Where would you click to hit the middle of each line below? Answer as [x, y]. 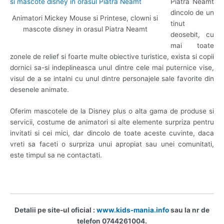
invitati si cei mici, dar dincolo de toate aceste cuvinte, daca [112, 133]
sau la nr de [189, 210]
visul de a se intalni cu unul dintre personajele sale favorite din [112, 78]
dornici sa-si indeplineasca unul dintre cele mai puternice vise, [112, 67]
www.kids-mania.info [132, 210]
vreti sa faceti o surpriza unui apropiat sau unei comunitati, [112, 144]
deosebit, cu [192, 34]
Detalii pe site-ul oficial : [55, 210]
